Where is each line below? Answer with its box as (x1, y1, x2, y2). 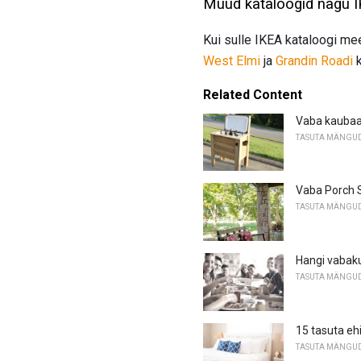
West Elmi (203, 52, 260, 68)
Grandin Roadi (276, 52, 353, 68)
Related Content (203, 86, 302, 102)
